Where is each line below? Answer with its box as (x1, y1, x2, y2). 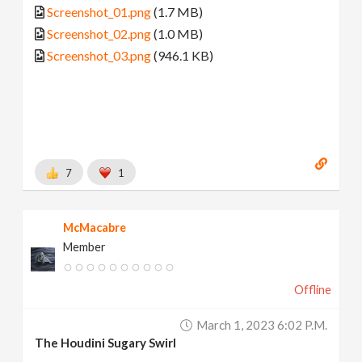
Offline (293, 283, 331, 297)
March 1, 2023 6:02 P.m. (196, 318, 327, 333)
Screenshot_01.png (47, 3, 152, 19)
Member (63, 240, 107, 255)
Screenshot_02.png (47, 25, 152, 41)
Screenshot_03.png (47, 47, 152, 63)
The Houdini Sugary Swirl (35, 335, 177, 351)
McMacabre (63, 221, 127, 235)
